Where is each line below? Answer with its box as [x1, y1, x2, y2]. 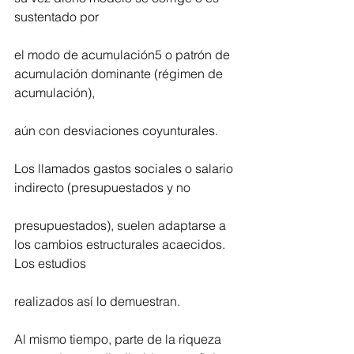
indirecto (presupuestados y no [14, 179, 190, 196]
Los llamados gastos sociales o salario [14, 160, 236, 177]
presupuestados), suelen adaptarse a [14, 217, 229, 234]
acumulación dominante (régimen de [14, 66, 226, 82]
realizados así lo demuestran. [14, 293, 180, 310]
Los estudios [14, 255, 86, 272]
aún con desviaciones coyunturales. [14, 122, 218, 139]
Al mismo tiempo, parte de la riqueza [14, 331, 224, 348]
